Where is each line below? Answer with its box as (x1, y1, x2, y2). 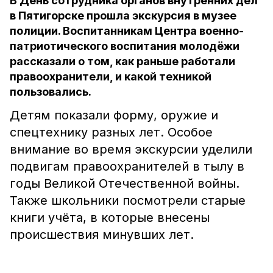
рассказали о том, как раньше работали (10, 55, 235, 68)
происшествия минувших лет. (10, 227, 194, 242)
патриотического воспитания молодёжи (10, 40, 239, 52)
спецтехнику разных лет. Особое (10, 125, 213, 140)
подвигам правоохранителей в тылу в (10, 159, 244, 174)
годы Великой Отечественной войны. (10, 176, 239, 191)
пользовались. (10, 85, 91, 98)
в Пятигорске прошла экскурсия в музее (10, 9, 236, 22)
